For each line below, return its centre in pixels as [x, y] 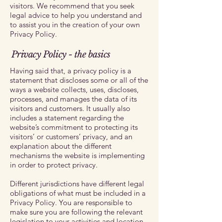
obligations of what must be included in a [78, 193]
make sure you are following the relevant [76, 212]
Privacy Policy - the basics [61, 55]
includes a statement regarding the [67, 118]
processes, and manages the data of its [73, 99]
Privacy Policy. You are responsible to [71, 202]
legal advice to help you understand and [76, 15]
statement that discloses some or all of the [79, 80]
